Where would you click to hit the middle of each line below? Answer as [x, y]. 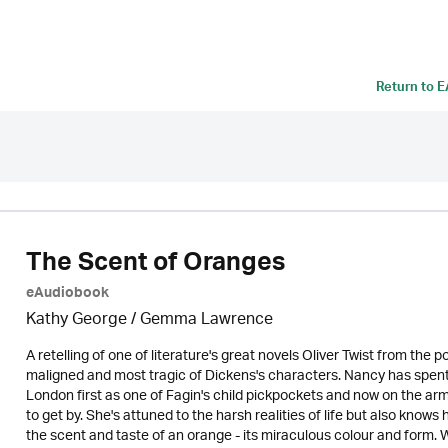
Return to [406, 89]
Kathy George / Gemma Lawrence [149, 320]
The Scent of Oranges [155, 266]
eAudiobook [67, 295]
